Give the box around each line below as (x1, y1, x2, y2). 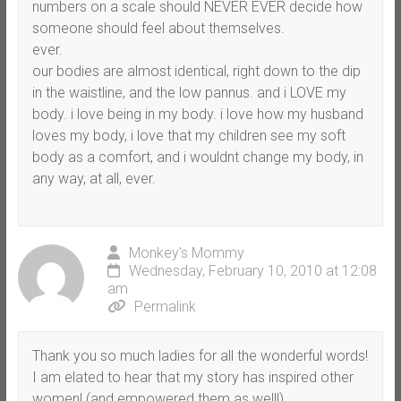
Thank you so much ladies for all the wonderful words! (31, 346, 368, 364)
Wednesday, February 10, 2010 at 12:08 (128, 261, 377, 279)
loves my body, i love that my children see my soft (31, 126, 346, 144)
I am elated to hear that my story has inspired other (31, 368, 354, 386)
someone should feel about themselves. (31, 19, 285, 37)
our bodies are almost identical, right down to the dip (31, 62, 361, 80)
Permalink (133, 297, 196, 315)
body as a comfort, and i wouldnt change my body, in (31, 148, 363, 166)
